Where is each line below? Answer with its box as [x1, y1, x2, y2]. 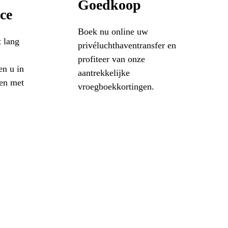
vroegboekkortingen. [77, 81, 154, 92]
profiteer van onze [77, 53, 145, 64]
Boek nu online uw [77, 26, 148, 37]
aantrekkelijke [77, 67, 130, 78]
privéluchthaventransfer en [77, 40, 176, 50]
